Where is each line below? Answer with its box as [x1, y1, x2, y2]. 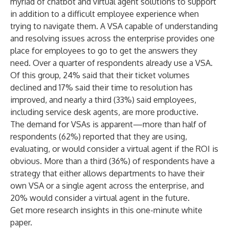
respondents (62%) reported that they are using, [10, 131, 187, 142]
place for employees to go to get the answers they [10, 45, 197, 56]
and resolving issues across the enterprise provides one [10, 33, 215, 43]
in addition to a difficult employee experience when [10, 9, 199, 19]
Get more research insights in [10, 205, 120, 215]
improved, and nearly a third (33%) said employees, [10, 95, 196, 105]
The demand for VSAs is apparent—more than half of [10, 119, 207, 129]
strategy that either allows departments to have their [10, 168, 204, 178]
